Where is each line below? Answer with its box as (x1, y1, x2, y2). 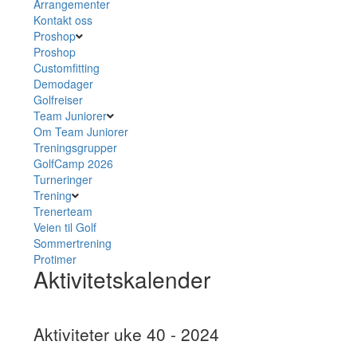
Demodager (33, 76, 93, 92)
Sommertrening (33, 235, 112, 251)
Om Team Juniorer (33, 124, 128, 139)
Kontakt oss (33, 12, 92, 28)
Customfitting (33, 60, 100, 76)
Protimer (33, 251, 76, 267)
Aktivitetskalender (33, 263, 210, 295)
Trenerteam (33, 203, 92, 219)
